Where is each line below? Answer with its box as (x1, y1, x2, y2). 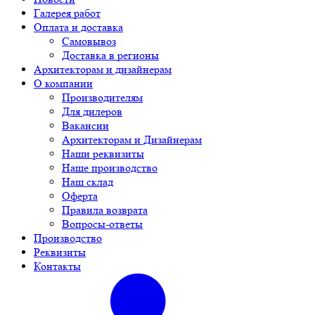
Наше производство (62, 161, 157, 175)
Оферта (62, 189, 98, 203)
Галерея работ (34, 6, 101, 20)
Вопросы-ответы (62, 217, 143, 231)
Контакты (34, 259, 81, 274)
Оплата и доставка (34, 20, 123, 34)
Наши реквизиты (62, 147, 144, 161)
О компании (34, 77, 93, 91)
